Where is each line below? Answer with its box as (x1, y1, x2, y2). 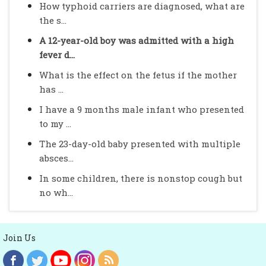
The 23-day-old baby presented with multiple (39, 138, 240, 150)
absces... (39, 152, 74, 164)
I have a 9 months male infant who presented (39, 103, 244, 115)
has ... (39, 83, 64, 95)
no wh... (39, 186, 73, 198)
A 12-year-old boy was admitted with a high (39, 34, 234, 46)
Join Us (3, 232, 36, 243)
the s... (39, 14, 66, 26)
